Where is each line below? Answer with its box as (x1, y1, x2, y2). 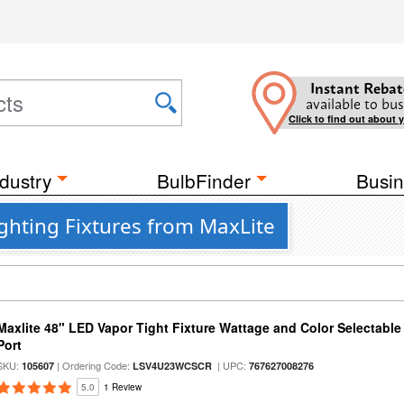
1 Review (104, 381, 142, 393)
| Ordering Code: (54, 358, 133, 372)
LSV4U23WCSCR (133, 359, 213, 372)
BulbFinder (157, 167, 251, 194)
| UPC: (212, 358, 250, 372)
